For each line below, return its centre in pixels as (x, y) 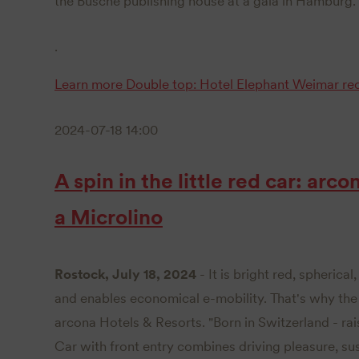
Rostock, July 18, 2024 (125, 274)
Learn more (89, 84)
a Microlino (109, 218)
